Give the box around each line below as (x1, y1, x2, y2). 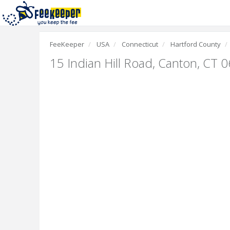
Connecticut (122, 40, 158, 49)
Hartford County (170, 40, 221, 49)
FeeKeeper (50, 40, 84, 49)
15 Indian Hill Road (50, 54, 152, 71)
